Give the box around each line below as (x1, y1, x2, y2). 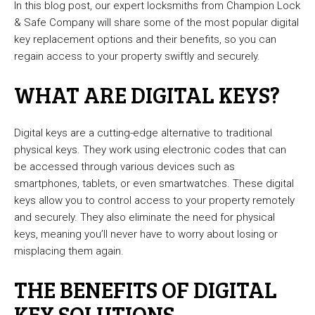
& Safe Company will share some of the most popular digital (14, 16, 299, 30)
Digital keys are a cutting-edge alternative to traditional (14, 127, 272, 140)
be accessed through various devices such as (14, 160, 235, 174)
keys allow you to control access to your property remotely (14, 194, 295, 207)
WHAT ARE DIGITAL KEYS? (14, 79, 280, 110)
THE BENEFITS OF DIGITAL (14, 274, 277, 305)
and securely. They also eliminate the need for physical (14, 211, 275, 224)
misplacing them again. (14, 245, 124, 258)
